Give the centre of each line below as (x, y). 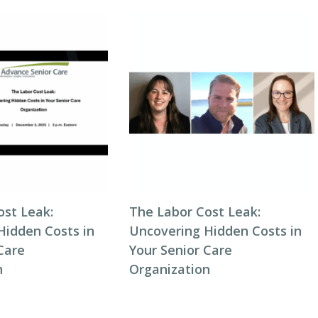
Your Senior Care (180, 250)
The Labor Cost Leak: (194, 212)
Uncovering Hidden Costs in (215, 231)
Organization (169, 269)
